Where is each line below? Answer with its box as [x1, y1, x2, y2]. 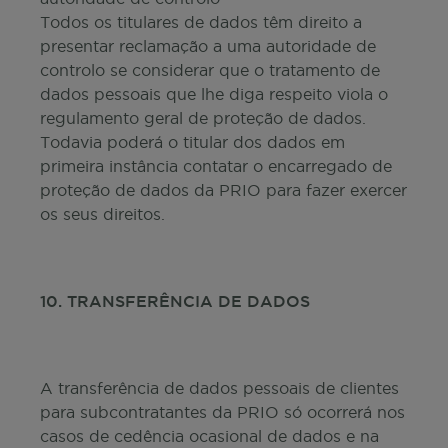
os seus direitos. [40, 205, 165, 223]
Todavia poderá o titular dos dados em [40, 133, 345, 151]
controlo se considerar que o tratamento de [40, 61, 380, 79]
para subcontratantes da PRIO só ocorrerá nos [40, 403, 405, 421]
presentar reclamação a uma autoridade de [40, 37, 376, 55]
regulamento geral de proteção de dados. [40, 109, 366, 127]
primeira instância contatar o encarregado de [40, 157, 392, 175]
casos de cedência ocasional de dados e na [40, 427, 379, 445]
